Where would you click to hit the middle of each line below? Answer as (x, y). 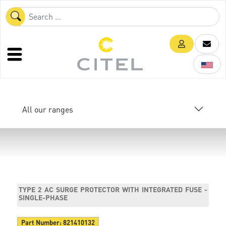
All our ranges (48, 109)
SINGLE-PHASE (43, 197)
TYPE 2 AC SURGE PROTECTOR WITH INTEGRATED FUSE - (113, 189)
